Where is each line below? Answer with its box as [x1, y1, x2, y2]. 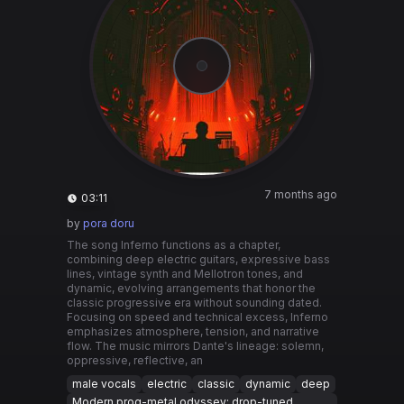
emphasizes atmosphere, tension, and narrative [67, 325, 319, 338]
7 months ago [264, 188, 337, 201]
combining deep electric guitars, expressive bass [67, 252, 330, 266]
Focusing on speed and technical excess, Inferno [67, 310, 328, 324]
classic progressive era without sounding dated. [67, 296, 322, 309]
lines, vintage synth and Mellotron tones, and [67, 267, 303, 280]
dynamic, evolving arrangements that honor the [67, 281, 316, 295]
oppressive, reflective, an [67, 353, 203, 367]
